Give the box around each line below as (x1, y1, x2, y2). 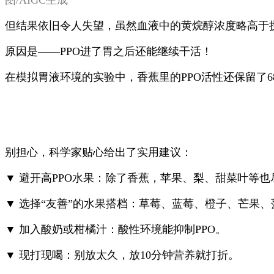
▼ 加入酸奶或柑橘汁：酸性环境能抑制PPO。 (5, 223, 226, 235)
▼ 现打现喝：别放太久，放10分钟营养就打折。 (5, 249, 239, 261)
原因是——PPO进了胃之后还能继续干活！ (5, 45, 212, 57)
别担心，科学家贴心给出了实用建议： (5, 146, 192, 158)
